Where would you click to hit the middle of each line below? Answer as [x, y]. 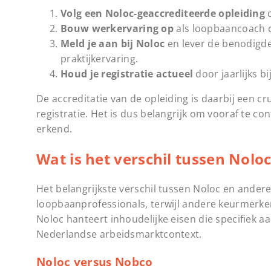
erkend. [54, 129]
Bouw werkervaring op [117, 28]
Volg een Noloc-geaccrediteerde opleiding [163, 13]
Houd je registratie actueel [127, 73]
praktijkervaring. [100, 58]
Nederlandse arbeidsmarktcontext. [119, 234]
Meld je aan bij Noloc [113, 43]
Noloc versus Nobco [95, 261]
